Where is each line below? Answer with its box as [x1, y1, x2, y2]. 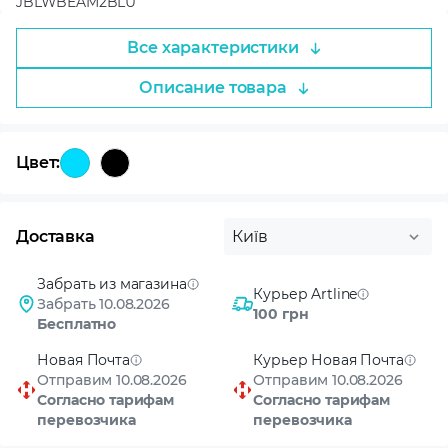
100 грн [253, 305, 309, 323]
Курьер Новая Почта [253, 351, 404, 369]
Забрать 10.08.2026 [37, 295, 170, 313]
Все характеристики [127, 38, 299, 57]
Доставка [16, 226, 95, 246]
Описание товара [139, 78, 287, 97]
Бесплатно [37, 315, 117, 333]
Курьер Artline [253, 285, 358, 303]
